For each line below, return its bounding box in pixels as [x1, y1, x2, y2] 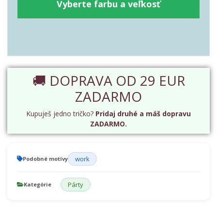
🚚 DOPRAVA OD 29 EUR [32, 71, 185, 90]
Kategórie [24, 181, 51, 188]
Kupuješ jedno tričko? [26, 109, 95, 118]
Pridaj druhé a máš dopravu [95, 109, 191, 118]
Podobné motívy [23, 155, 68, 162]
